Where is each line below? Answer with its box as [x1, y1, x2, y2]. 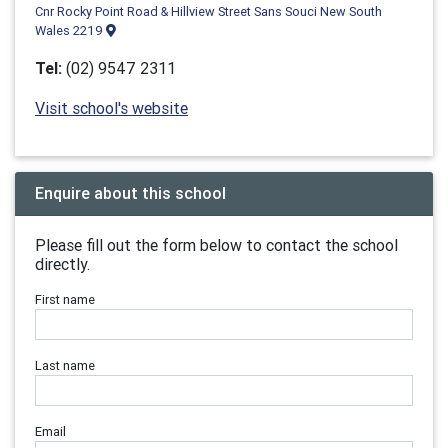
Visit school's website [35, 98, 188, 118]
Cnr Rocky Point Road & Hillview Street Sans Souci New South [35, 3, 382, 20]
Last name [35, 357, 95, 374]
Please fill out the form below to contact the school [35, 235, 398, 255]
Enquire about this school [35, 183, 226, 203]
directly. [35, 254, 90, 274]
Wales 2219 [35, 22, 106, 39]
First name [35, 291, 95, 308]
